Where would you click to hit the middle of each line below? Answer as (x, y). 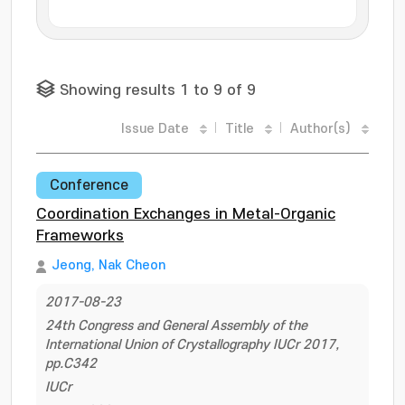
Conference (89, 185)
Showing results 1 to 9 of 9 (158, 90)
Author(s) (320, 129)
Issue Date (155, 129)
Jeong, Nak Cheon (108, 265)
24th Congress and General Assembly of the (176, 326)
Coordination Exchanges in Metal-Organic (186, 214)
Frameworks (80, 236)
